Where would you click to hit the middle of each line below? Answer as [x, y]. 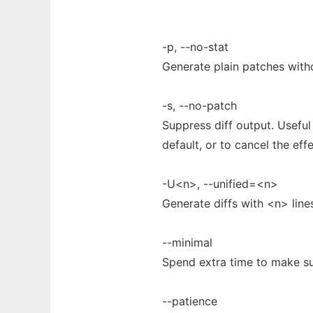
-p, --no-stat [195, 47]
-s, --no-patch [199, 105]
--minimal [187, 242]
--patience [190, 301]
